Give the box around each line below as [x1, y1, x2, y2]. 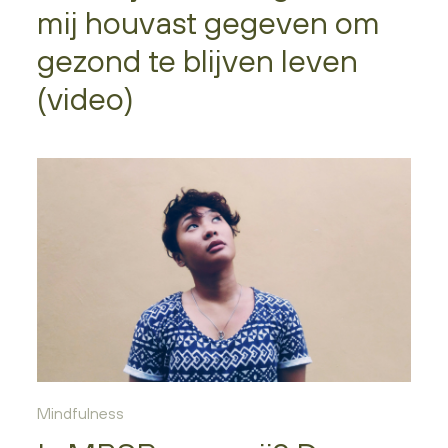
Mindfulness [37, 403, 125, 422]
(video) [37, 79, 135, 117]
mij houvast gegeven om [37, 3, 381, 41]
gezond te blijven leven [37, 41, 359, 79]
